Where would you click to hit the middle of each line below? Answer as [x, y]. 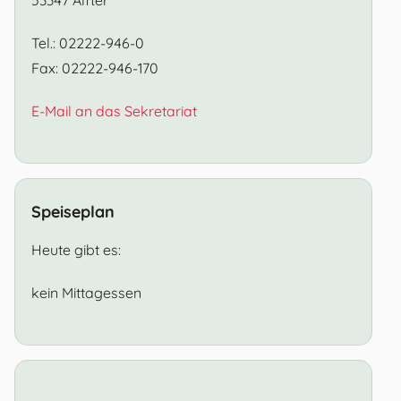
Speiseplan [73, 211]
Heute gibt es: [76, 249]
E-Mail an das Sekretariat [114, 111]
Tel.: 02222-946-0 [87, 43]
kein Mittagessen [86, 292]
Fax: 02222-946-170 [94, 68]
